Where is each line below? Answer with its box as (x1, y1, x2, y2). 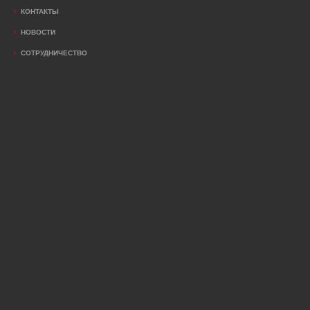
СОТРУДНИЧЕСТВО (21, 49, 87, 57)
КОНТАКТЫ (21, 8, 59, 15)
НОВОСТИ (21, 28, 55, 36)
